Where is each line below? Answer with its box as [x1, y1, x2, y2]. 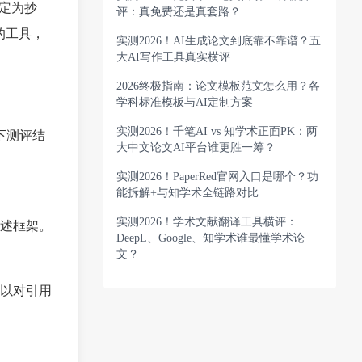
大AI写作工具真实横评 [116, 51, 230, 63]
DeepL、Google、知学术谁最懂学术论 [116, 232, 305, 244]
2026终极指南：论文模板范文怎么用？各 [116, 80, 320, 92]
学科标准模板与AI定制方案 [116, 96, 253, 108]
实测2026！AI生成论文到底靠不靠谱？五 [116, 35, 321, 47]
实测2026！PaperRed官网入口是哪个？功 [116, 170, 318, 183]
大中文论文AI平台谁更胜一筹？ [116, 141, 276, 154]
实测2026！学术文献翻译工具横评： [116, 216, 297, 228]
